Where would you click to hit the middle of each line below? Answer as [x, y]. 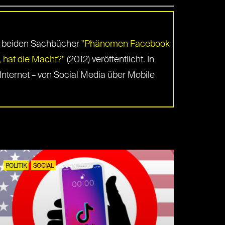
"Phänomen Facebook [126, 44]
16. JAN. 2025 [75, 166]
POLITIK [16, 166]
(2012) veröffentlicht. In [109, 60]
